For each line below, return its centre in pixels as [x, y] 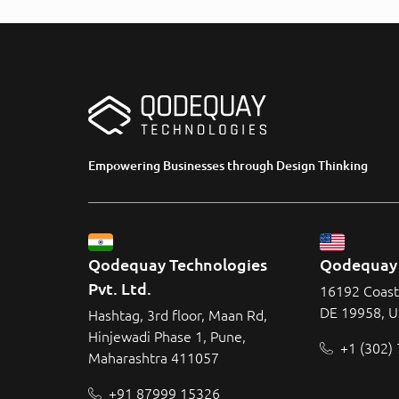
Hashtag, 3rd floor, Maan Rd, [178, 315]
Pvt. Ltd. [120, 288]
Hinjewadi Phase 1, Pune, [167, 336]
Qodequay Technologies [179, 264]
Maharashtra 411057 [154, 358]
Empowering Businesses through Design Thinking [228, 165]
